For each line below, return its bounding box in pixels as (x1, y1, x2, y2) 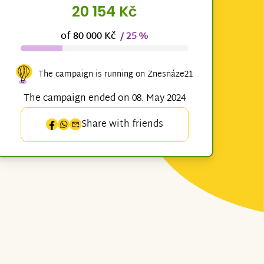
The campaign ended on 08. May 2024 (23, 90, 186, 108)
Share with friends (81, 116, 163, 134)
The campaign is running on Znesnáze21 (38, 67, 193, 82)
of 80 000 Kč (61, 28, 121, 46)
